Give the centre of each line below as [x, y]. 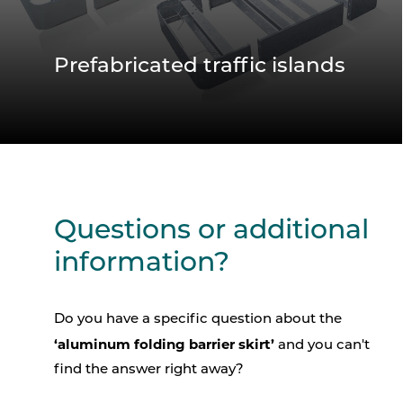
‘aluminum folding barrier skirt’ [164, 344]
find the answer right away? [149, 370]
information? [142, 264]
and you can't [322, 345]
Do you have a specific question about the [198, 319]
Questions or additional [211, 231]
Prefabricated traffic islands [200, 67]
